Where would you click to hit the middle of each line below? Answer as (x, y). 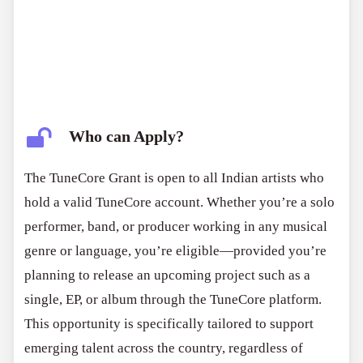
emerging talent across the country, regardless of (164, 348)
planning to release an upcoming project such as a (168, 275)
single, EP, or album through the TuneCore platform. (173, 300)
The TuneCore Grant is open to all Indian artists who (175, 178)
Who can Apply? (127, 137)
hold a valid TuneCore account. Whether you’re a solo (180, 203)
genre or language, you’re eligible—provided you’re (176, 251)
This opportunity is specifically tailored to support (169, 324)
